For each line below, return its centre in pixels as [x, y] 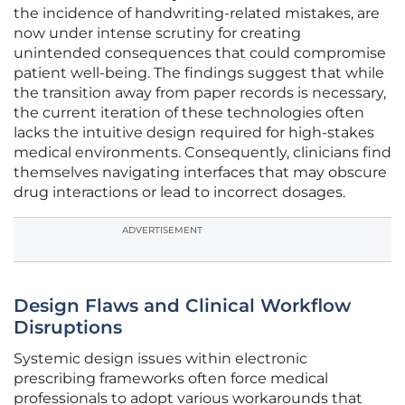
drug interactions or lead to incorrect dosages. [179, 193]
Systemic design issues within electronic [160, 359]
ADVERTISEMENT [162, 231]
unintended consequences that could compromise [200, 53]
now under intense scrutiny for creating [157, 33]
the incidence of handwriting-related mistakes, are [197, 14]
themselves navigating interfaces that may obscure [200, 173]
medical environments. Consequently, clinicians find [202, 153]
